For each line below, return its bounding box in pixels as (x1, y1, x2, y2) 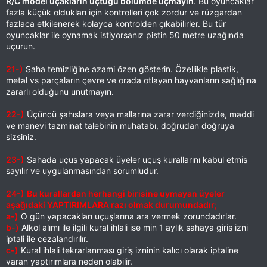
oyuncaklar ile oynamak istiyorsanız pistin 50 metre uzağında (6, 30, 244, 40)
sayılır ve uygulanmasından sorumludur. (6, 166, 159, 176)
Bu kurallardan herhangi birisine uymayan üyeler (27, 188, 225, 198)
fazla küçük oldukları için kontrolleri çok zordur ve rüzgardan (6, 7, 242, 17)
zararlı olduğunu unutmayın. (6, 86, 114, 97)
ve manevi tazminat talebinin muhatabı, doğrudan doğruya (6, 120, 234, 131)
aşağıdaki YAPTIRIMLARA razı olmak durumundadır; (6, 200, 217, 210)
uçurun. (6, 41, 35, 51)
